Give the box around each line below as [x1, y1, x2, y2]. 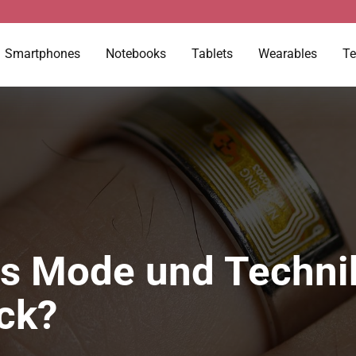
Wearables [258, 46, 317, 61]
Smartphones [5, 46, 80, 61]
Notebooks [106, 46, 166, 61]
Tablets [192, 46, 233, 61]
